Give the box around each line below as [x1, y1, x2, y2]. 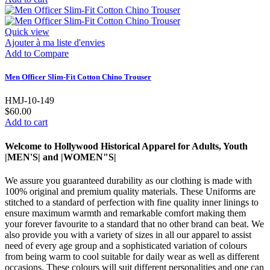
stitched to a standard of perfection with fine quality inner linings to [5, 196, 259, 207]
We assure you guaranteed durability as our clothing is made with [5, 175, 252, 186]
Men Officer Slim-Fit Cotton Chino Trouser [5, 72, 151, 82]
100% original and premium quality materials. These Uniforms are [5, 186, 256, 196]
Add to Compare [5, 48, 69, 58]
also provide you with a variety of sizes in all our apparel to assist [5, 229, 251, 240]
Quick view [5, 27, 49, 37]
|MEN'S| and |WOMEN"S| [5, 151, 116, 162]
